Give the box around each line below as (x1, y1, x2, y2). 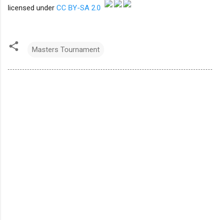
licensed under (8, 3, 56, 13)
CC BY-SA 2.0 (56, 3, 101, 13)
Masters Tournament (32, 45, 100, 55)
